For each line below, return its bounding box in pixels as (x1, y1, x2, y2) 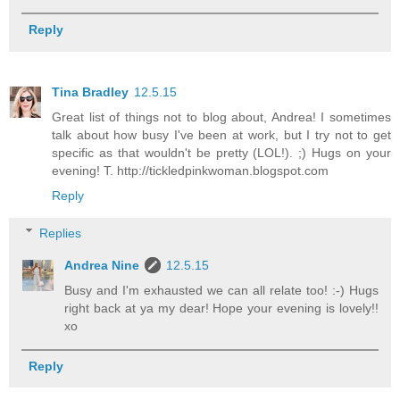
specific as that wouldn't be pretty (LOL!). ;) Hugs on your (52, 146, 391, 161)
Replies (39, 225, 82, 240)
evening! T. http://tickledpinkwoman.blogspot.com (52, 163, 329, 179)
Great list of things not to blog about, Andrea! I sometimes (52, 110, 391, 125)
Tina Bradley (52, 85, 129, 100)
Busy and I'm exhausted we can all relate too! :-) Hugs (64, 282, 379, 297)
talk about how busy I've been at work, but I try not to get (52, 128, 391, 143)
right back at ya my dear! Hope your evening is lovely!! (64, 300, 379, 315)
